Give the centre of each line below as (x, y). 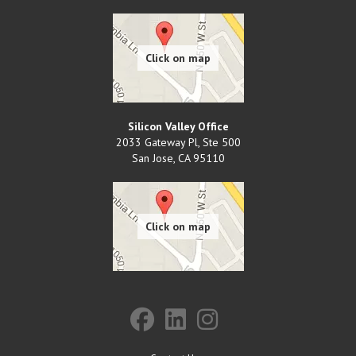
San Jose (152, 158)
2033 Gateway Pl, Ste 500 (178, 142)
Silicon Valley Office (178, 126)
